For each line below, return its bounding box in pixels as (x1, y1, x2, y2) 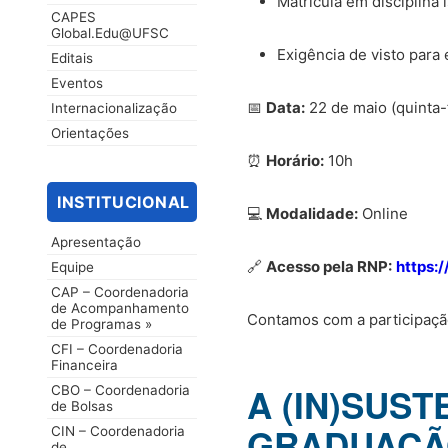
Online (358, 204, 408, 224)
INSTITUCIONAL (57, 191, 190, 212)
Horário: (266, 151, 324, 171)
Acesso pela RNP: (266, 257, 392, 277)
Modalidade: (266, 204, 358, 224)
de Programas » (51, 315, 152, 332)
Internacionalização (51, 99, 177, 116)
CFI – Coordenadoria (51, 340, 183, 357)
